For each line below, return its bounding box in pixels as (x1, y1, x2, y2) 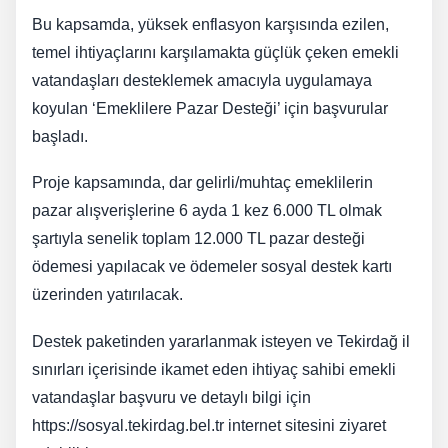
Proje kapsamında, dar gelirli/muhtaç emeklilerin (32, 174, 373, 192)
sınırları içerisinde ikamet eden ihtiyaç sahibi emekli (32, 360, 396, 378)
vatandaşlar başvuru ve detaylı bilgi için (32, 388, 311, 406)
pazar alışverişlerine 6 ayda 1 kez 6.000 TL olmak (32, 202, 382, 220)
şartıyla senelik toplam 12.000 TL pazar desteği (32, 230, 365, 248)
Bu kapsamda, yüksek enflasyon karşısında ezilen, (32, 15, 389, 33)
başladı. (32, 127, 88, 145)
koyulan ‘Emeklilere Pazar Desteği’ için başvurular (32, 99, 388, 117)
